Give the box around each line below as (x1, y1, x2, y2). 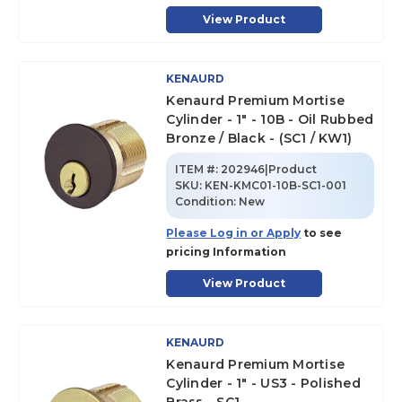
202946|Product (221, 162, 318, 176)
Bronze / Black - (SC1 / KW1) (166, 130, 353, 146)
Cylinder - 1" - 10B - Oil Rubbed (166, 111, 374, 127)
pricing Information (166, 245, 287, 258)
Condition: (175, 195, 240, 208)
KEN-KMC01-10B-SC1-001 (205, 179, 347, 192)
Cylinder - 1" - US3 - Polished (166, 375, 361, 391)
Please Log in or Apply (166, 226, 301, 240)
